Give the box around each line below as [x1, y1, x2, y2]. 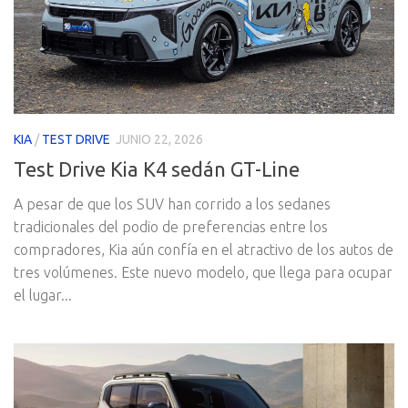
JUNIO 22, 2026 [116, 132, 203, 148]
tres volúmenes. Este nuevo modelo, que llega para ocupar [14, 264, 393, 281]
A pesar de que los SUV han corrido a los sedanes [14, 196, 331, 213]
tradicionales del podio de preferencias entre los [14, 219, 328, 236]
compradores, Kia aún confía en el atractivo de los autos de [14, 241, 393, 259]
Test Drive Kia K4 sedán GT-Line [14, 158, 300, 181]
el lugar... [14, 287, 72, 304]
